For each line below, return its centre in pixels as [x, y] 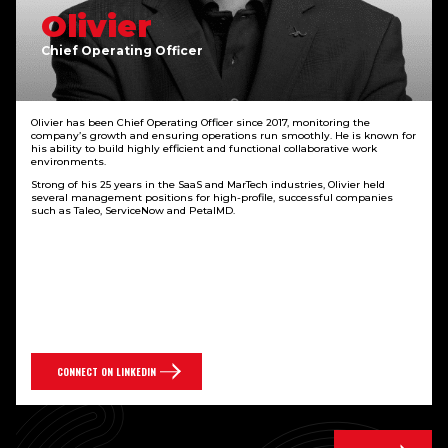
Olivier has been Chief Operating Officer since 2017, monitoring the [200, 122]
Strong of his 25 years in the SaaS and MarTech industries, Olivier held [208, 184]
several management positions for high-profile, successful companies [212, 197]
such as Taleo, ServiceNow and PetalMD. [133, 210]
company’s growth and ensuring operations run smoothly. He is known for [223, 135]
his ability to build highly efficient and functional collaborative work [204, 148]
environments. [68, 161]
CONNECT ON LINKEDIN [106, 372]
